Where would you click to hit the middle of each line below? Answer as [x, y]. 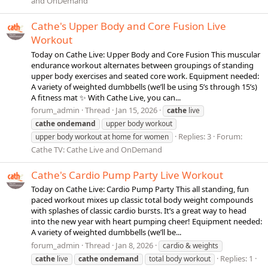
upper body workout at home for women [102, 136]
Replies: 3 [195, 136]
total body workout [180, 258]
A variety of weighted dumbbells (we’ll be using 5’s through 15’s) [144, 86]
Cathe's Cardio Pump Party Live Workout [127, 175]
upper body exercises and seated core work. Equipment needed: [145, 76]
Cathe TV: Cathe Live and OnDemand [97, 149]
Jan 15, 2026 [136, 110]
